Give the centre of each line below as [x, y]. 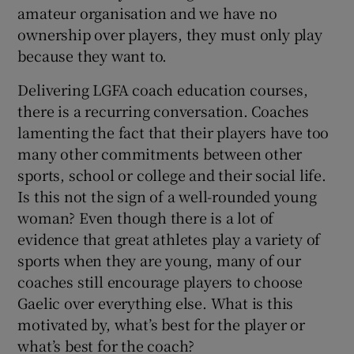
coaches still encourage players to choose [160, 282]
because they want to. [92, 56]
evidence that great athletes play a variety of [169, 239]
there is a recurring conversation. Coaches [164, 111]
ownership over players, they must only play [170, 34]
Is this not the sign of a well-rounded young [167, 196]
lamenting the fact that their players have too [173, 132]
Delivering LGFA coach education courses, [163, 90]
